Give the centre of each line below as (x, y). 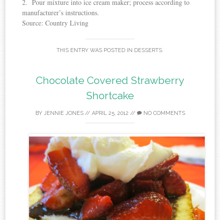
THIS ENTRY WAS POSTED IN (95, 50)
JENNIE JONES (63, 113)
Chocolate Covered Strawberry (110, 81)
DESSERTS (148, 50)
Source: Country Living (55, 23)
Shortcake (110, 96)
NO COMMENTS (163, 113)
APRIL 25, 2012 (110, 113)
